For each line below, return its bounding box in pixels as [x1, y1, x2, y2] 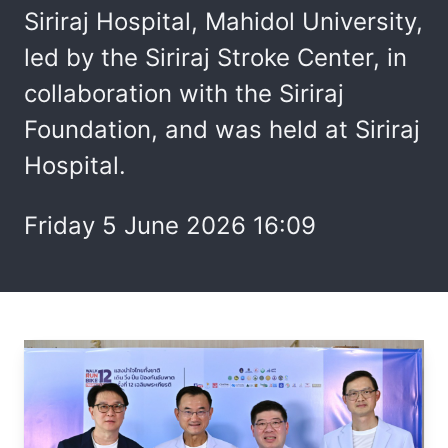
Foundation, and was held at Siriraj [24, 115, 420, 144]
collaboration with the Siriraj [24, 79, 344, 108]
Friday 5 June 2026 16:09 [24, 211, 316, 240]
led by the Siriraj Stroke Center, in [24, 43, 407, 72]
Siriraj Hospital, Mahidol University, [24, 7, 423, 36]
